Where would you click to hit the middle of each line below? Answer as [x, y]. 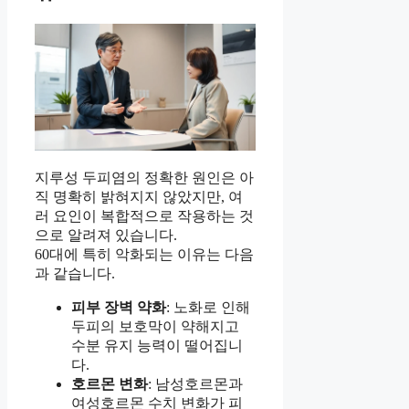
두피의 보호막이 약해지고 [155, 326]
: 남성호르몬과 [195, 383]
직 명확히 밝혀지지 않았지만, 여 [139, 196]
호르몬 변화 [110, 383]
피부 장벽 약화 [119, 307]
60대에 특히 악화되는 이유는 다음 [144, 254]
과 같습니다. [75, 273]
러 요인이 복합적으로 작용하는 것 [144, 215]
